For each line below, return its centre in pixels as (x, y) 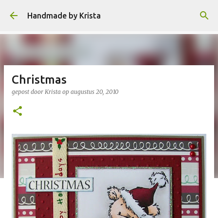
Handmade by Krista (64, 16)
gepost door (28, 92)
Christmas (39, 80)
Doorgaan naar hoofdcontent (109, 12)
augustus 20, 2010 (95, 92)
